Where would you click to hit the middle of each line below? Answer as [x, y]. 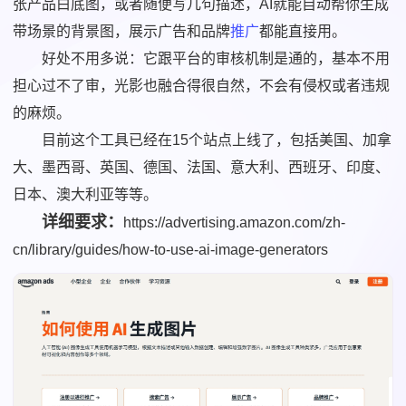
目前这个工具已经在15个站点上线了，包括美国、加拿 [217, 140]
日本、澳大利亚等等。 [86, 194]
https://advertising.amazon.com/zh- [235, 222]
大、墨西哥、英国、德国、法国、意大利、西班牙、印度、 [202, 167]
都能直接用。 [303, 31]
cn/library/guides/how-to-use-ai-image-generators [171, 250]
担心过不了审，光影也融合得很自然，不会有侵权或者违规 [202, 86]
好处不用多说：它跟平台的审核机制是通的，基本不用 [216, 58]
